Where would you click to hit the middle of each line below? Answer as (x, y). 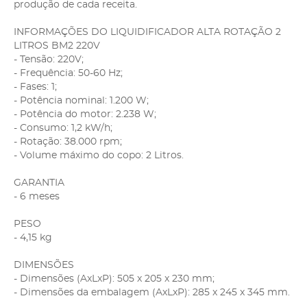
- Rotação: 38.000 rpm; (68, 142)
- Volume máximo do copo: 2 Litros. (99, 155)
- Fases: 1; (35, 87)
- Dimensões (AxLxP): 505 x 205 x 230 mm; (114, 279)
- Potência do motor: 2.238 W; (85, 114)
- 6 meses (37, 196)
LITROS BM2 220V (57, 46)
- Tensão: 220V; (49, 59)
